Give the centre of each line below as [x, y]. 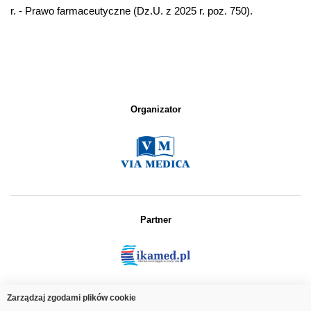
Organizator [155, 109]
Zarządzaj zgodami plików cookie [72, 297]
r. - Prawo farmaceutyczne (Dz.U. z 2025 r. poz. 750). [133, 11]
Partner [155, 220]
